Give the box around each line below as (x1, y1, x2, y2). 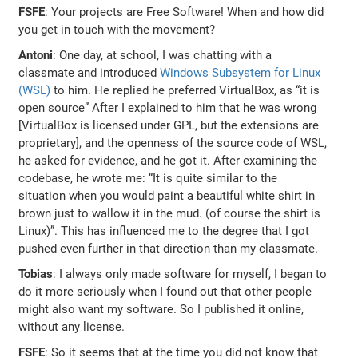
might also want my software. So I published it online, (18, 301, 304, 316)
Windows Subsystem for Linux (160, 65, 321, 80)
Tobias (18, 266, 54, 281)
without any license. (18, 319, 125, 334)
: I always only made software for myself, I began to (53, 266, 328, 281)
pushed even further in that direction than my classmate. (18, 241, 319, 256)
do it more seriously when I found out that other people (18, 284, 312, 299)
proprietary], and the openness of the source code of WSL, (18, 135, 328, 150)
